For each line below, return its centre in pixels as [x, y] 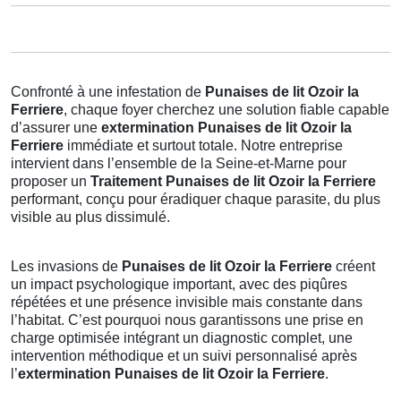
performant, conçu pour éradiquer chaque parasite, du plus [196, 199]
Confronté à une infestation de [108, 92]
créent [354, 266]
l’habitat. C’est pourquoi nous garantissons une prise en [187, 320]
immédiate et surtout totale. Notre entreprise [203, 145]
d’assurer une [56, 128]
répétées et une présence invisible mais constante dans [187, 302]
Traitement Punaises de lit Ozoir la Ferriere [233, 181]
